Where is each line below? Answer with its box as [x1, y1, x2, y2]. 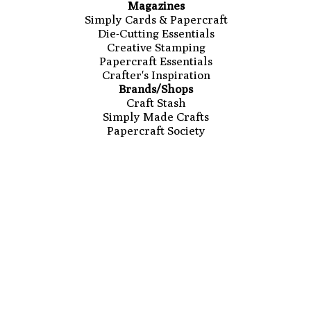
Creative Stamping [106, 40, 205, 55]
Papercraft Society [106, 124, 205, 138]
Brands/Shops [119, 82, 193, 96]
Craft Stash [126, 96, 186, 110]
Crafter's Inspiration [101, 68, 210, 83]
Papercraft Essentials [99, 54, 212, 69]
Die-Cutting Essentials [97, 26, 215, 41]
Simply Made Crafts [103, 110, 209, 124]
